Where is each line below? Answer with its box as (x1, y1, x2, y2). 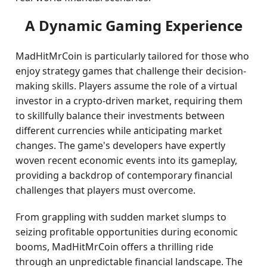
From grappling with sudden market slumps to (15, 210, 227, 223)
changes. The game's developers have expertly (15, 139, 226, 152)
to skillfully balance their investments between (15, 109, 225, 122)
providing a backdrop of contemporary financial (15, 169, 233, 182)
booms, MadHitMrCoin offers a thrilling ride (15, 240, 214, 253)
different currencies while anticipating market (15, 124, 223, 137)
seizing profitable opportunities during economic (15, 225, 238, 238)
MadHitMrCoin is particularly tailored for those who (15, 49, 250, 63)
